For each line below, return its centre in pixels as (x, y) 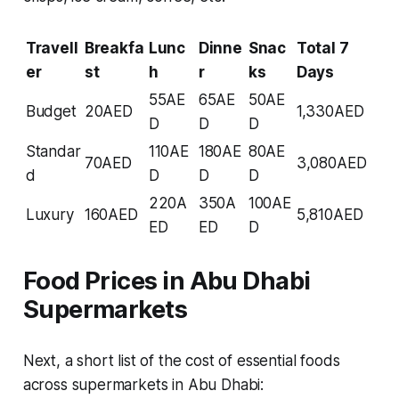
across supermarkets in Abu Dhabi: (143, 384)
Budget (51, 111)
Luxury (49, 214)
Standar (53, 151)
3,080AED (331, 163)
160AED (111, 214)
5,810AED (330, 214)
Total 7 (322, 48)
